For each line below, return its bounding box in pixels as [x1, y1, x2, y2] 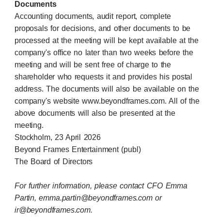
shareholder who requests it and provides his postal [15, 73, 193, 81]
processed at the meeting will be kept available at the [15, 36, 199, 45]
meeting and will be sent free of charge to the [15, 61, 171, 69]
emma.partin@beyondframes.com [39, 194, 153, 202]
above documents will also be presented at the [15, 109, 175, 117]
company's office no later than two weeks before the [15, 48, 193, 57]
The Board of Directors [15, 157, 93, 166]
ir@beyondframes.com [15, 206, 91, 214]
